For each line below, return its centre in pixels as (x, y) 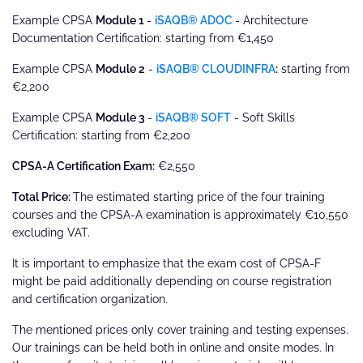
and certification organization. (90, 299)
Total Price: (43, 197)
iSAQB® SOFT (193, 118)
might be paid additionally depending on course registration (172, 282)
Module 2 (120, 69)
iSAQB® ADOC (195, 21)
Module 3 (122, 118)
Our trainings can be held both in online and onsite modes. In (173, 348)
